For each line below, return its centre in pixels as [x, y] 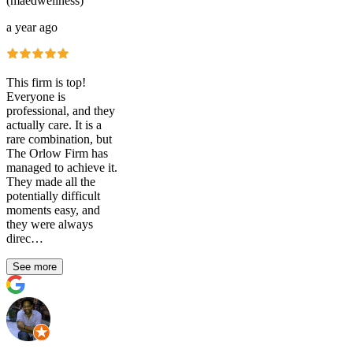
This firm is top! [46, 83]
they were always [50, 225]
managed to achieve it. [62, 168]
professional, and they [61, 111]
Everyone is [36, 97]
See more [35, 267]
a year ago [32, 28]
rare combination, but [59, 139]
